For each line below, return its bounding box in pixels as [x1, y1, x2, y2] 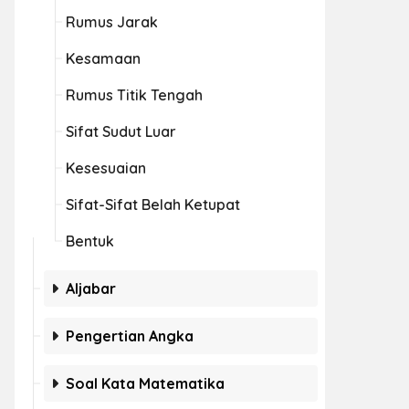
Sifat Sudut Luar [66, 122, 176, 141]
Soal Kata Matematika [66, 374, 225, 393]
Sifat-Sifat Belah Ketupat [66, 195, 240, 214]
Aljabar [66, 279, 116, 298]
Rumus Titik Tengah [66, 86, 203, 104]
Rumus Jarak [66, 13, 158, 31]
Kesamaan [66, 49, 141, 68]
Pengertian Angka [66, 327, 194, 345]
